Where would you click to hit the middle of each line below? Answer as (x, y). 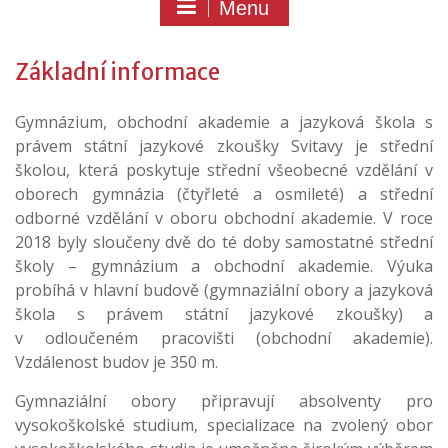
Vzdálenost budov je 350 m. (116, 362)
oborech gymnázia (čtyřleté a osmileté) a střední (224, 194)
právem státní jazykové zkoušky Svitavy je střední (224, 146)
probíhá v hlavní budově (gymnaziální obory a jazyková (224, 290)
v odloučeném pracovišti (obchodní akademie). (224, 338)
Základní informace (117, 72)
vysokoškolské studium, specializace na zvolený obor (224, 425)
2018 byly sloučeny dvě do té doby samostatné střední (224, 242)
